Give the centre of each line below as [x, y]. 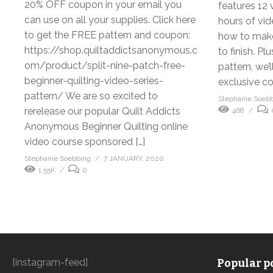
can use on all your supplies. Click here [110, 20]
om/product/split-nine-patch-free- [105, 66]
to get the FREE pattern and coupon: [107, 35]
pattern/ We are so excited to [91, 96]
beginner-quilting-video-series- [94, 81]
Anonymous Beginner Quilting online [106, 127]
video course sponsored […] [85, 142]
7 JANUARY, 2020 [134, 159]
